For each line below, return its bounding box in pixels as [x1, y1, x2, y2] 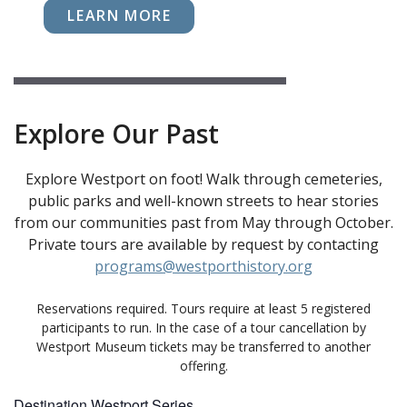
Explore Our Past [14, 115, 219, 151]
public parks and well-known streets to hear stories [28, 190, 379, 211]
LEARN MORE [67, 5, 172, 25]
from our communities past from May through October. [14, 212, 393, 233]
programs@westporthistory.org [94, 255, 313, 276]
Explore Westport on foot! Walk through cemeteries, [25, 168, 382, 189]
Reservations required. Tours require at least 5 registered [36, 299, 371, 317]
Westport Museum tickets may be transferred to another [36, 337, 371, 355]
